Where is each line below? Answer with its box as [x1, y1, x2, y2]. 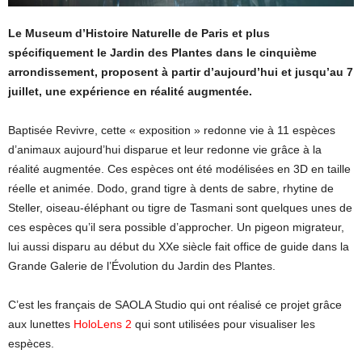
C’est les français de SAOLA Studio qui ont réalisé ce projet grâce [8, 297, 342, 311]
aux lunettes [8, 317, 74, 330]
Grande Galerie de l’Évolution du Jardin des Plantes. [8, 259, 276, 272]
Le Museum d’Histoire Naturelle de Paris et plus [8, 26, 270, 40]
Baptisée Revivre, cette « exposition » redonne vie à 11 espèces [8, 123, 335, 137]
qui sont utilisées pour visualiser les [132, 317, 315, 330]
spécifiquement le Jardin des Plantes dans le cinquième [8, 45, 317, 59]
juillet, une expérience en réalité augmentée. [8, 84, 252, 98]
